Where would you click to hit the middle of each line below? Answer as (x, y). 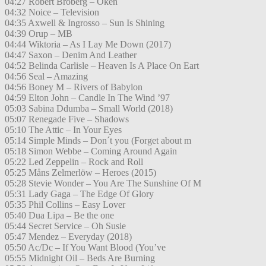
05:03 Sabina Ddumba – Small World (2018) (89, 109)
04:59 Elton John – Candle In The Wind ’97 (87, 98)
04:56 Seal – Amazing (46, 77)
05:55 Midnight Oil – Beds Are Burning (80, 258)
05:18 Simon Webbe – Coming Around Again (91, 151)
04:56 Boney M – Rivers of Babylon (74, 87)
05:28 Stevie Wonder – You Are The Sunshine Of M (103, 183)
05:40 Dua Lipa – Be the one (59, 216)
